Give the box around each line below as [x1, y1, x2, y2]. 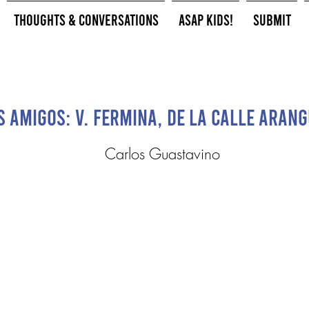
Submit [252, 10, 291, 28]
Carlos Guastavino [105, 143, 220, 164]
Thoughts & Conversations [13, 10, 159, 28]
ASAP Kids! [178, 10, 233, 28]
